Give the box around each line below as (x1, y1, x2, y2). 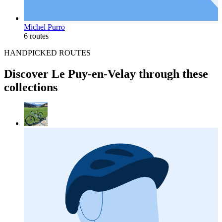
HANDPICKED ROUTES (4, 49, 91, 57)
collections (4, 81, 57, 94)
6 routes (24, 32, 49, 41)
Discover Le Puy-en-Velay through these (4, 67, 208, 81)
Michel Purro (24, 23, 65, 32)
